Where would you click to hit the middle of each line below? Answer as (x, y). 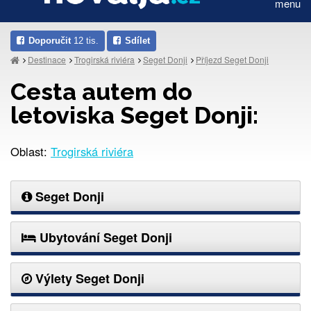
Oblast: (31, 151)
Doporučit (50, 40)
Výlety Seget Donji (88, 278)
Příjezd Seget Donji (232, 59)
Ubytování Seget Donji (104, 237)
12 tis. (85, 40)
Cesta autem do (101, 91)
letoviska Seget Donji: (134, 115)
